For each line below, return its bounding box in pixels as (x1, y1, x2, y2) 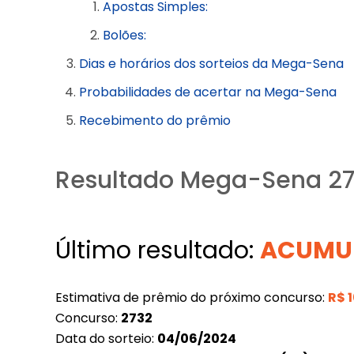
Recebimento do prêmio (79, 111, 232, 130)
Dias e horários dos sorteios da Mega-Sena (79, 55, 345, 73)
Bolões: (103, 26, 147, 45)
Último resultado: (55, 234, 261, 268)
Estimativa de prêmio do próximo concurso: (55, 288, 329, 307)
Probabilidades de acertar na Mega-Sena (79, 83, 337, 102)
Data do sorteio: (55, 330, 158, 348)
